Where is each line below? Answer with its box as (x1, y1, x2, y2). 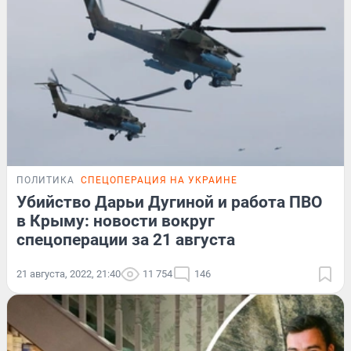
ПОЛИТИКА (16, 174, 74, 186)
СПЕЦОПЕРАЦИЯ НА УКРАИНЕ (81, 174, 237, 186)
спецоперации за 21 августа (16, 230, 235, 249)
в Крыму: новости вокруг (16, 211, 215, 230)
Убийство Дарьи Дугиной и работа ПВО (16, 192, 323, 212)
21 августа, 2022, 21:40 (16, 267, 121, 280)
